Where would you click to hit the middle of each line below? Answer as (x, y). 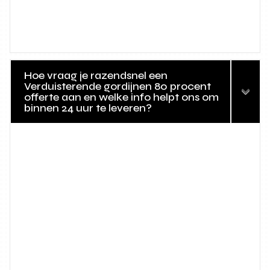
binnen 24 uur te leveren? (88, 108)
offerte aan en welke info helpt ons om (122, 97)
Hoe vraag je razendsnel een (96, 76)
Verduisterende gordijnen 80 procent (118, 86)
